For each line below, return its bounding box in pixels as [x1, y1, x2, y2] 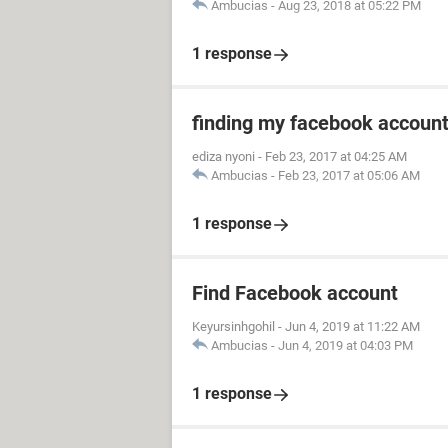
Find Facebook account [192, 281, 398, 305]
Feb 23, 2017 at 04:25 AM [265, 149, 407, 164]
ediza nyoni [192, 149, 255, 164]
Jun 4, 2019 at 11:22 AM [285, 319, 420, 334]
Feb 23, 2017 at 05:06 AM [278, 168, 420, 183]
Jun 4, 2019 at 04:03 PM [278, 338, 413, 353]
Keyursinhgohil [192, 319, 275, 334]
